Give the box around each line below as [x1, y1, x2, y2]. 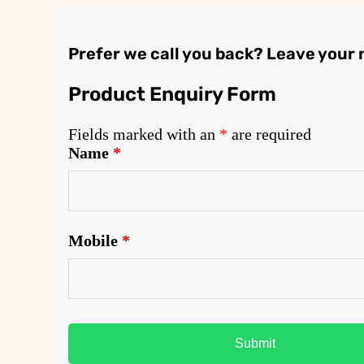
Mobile [68, 232, 122, 250]
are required [227, 125, 311, 144]
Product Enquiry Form [68, 83, 276, 106]
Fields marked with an [68, 125, 219, 144]
